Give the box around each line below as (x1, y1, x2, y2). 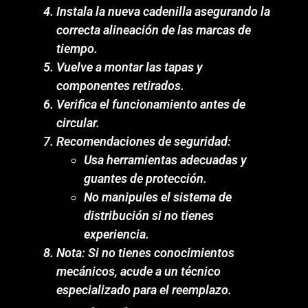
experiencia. (84, 226, 150, 241)
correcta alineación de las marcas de (56, 22, 252, 37)
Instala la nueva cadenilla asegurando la (56, 3, 271, 19)
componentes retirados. (56, 78, 185, 93)
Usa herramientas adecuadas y (84, 152, 247, 167)
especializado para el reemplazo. (56, 282, 232, 297)
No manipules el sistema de (84, 189, 232, 204)
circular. (56, 115, 100, 130)
